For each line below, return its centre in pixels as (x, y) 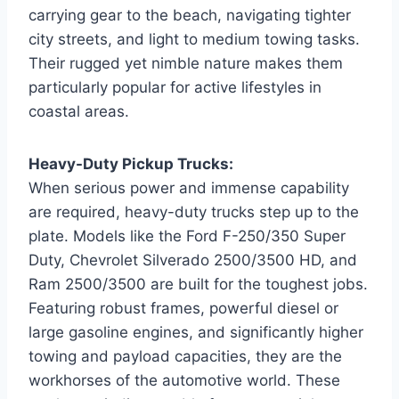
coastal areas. (79, 111)
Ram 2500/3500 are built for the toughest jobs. (198, 284)
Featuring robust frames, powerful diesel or (183, 308)
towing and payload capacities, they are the (185, 356)
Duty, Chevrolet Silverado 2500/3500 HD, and (193, 260)
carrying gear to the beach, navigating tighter (190, 15)
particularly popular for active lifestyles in (175, 87)
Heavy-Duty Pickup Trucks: (131, 163)
